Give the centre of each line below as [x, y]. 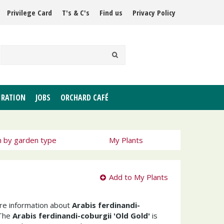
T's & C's [76, 12]
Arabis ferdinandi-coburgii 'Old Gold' [81, 215]
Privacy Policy [154, 12]
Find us [111, 12]
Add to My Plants [138, 177]
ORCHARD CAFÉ [84, 97]
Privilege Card [29, 12]
